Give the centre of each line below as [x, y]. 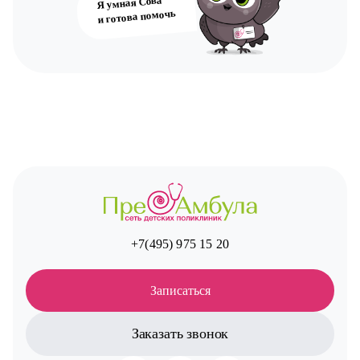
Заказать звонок [180, 333]
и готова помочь [136, 16]
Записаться [180, 290]
